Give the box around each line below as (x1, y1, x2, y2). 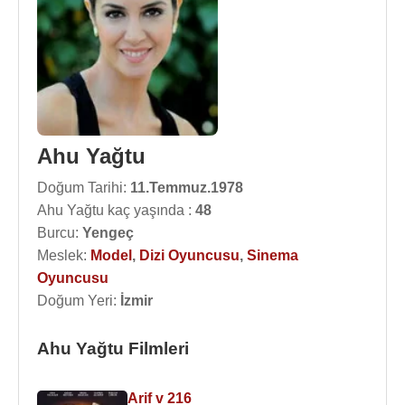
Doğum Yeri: (37, 293, 120, 308)
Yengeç (82, 225, 134, 240)
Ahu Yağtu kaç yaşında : (37, 202, 195, 218)
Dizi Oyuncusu (139, 248, 240, 263)
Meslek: (37, 248, 90, 263)
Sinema (247, 248, 298, 263)
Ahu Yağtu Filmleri (37, 339, 189, 358)
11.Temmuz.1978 (130, 180, 243, 195)
